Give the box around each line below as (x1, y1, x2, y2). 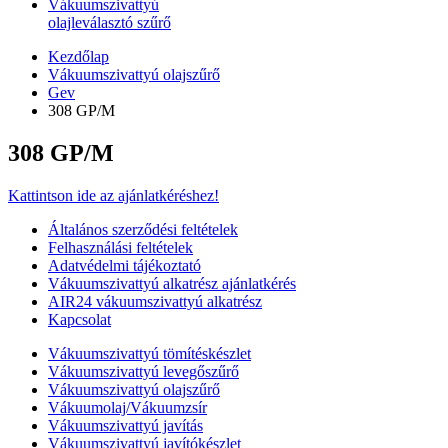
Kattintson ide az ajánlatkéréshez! (8, 186, 219, 204)
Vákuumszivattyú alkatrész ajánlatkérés (48, 274, 296, 292)
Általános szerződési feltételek (48, 220, 238, 238)
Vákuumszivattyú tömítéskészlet (48, 344, 251, 362)
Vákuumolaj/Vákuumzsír (48, 398, 207, 416)
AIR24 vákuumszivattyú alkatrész (48, 292, 262, 310)
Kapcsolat (48, 310, 111, 328)
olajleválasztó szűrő (48, 14, 171, 31)
